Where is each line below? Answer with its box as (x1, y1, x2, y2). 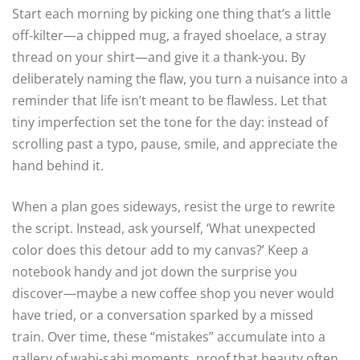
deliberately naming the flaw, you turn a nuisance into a (12, 70, 348, 88)
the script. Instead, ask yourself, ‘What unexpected (12, 219, 316, 238)
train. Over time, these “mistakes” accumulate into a (12, 328, 325, 346)
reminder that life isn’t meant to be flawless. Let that (12, 92, 327, 110)
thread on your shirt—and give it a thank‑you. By (12, 48, 305, 67)
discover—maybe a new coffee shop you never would (12, 284, 334, 303)
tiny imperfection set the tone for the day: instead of (12, 113, 328, 132)
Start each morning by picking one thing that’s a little (12, 5, 331, 23)
